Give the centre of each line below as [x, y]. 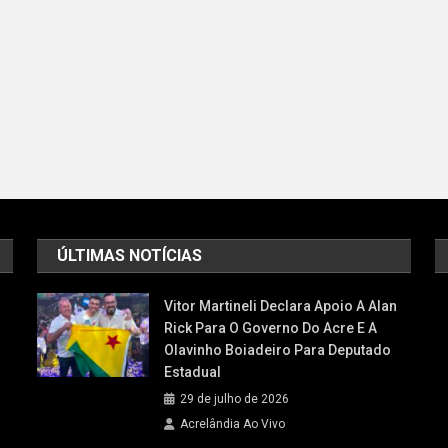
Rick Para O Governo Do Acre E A [271, 327]
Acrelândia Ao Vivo [233, 423]
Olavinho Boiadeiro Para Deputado [278, 349]
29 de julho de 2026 [235, 398]
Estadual [193, 371]
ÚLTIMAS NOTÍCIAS [130, 255]
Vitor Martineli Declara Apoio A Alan [281, 305]
